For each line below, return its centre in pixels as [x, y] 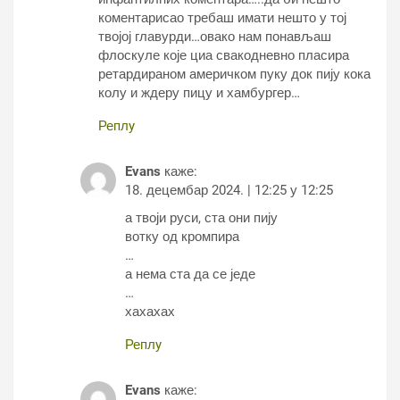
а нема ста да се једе [190, 274]
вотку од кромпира [182, 237]
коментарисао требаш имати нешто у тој [222, 18]
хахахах [150, 312]
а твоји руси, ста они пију [201, 218]
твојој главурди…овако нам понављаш [215, 37]
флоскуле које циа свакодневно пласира [224, 55]
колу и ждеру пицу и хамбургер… [199, 93]
